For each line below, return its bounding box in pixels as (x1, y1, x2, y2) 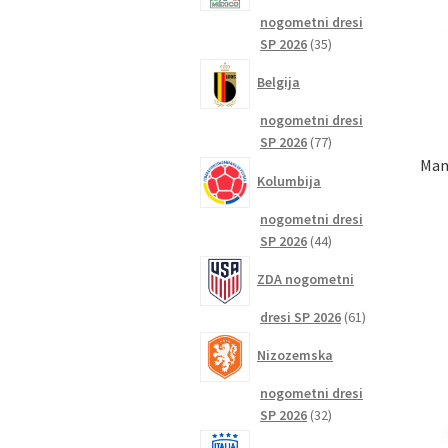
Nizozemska (257, 346, 334, 365)
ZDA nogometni (257, 270, 355, 289)
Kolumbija (257, 171, 322, 190)
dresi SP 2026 (260, 307, 342, 326)
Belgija (257, 73, 301, 92)
